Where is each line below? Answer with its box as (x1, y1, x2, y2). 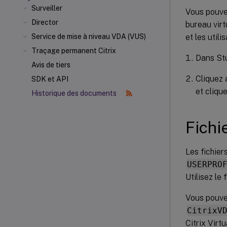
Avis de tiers (31, 61, 70, 69)
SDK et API (31, 75, 68, 83)
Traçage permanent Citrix (31, 47, 116, 55)
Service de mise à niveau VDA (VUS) (31, 32, 146, 41)
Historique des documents (31, 89, 118, 97)
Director (31, 18, 58, 26)
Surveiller (31, 4, 62, 12)
